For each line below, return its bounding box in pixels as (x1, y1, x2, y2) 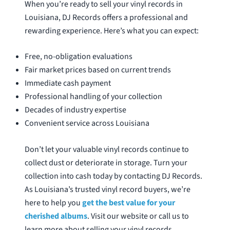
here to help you (24, 197, 82, 209)
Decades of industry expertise (24, 104, 126, 116)
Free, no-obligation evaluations (24, 50, 132, 62)
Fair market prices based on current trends (24, 64, 171, 75)
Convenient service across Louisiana (24, 117, 149, 129)
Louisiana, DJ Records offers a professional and (24, 11, 188, 23)
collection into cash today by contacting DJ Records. (24, 170, 202, 182)
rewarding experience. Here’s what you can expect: (24, 25, 199, 36)
